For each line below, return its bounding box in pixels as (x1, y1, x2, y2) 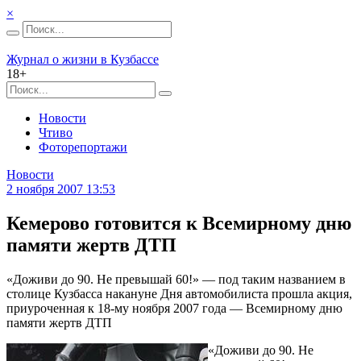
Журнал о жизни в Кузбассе (6, 52, 159, 66)
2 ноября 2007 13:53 (6, 182, 115, 196)
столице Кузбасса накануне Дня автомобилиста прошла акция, (6, 286, 352, 301)
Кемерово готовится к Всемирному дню (6, 212, 351, 234)
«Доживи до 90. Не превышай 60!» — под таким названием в (6, 272, 346, 286)
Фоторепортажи (39, 140, 127, 154)
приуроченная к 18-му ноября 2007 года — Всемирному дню (6, 301, 342, 315)
